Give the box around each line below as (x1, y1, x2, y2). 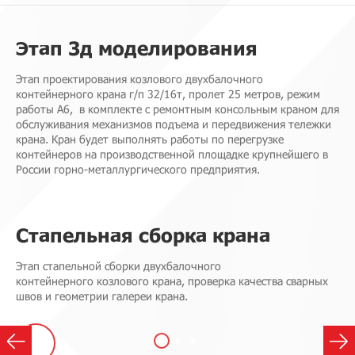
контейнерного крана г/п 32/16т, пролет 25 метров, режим (16, 87, 320, 101)
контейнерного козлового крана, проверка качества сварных (16, 274, 328, 288)
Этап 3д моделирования (16, 36, 258, 59)
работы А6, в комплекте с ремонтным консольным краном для (16, 102, 339, 116)
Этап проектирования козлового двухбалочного (16, 72, 263, 86)
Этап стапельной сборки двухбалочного (16, 259, 221, 273)
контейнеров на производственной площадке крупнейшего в (16, 147, 328, 161)
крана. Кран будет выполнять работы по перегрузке (16, 132, 284, 146)
